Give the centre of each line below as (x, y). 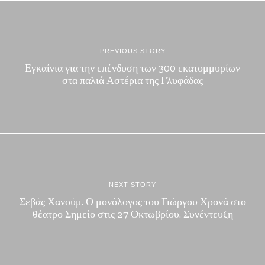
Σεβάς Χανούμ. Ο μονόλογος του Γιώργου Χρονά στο (132, 202)
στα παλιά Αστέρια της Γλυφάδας (132, 80)
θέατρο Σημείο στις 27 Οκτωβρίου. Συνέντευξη (132, 214)
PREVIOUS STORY (132, 51)
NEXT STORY (132, 185)
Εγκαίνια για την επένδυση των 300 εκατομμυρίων (132, 68)
